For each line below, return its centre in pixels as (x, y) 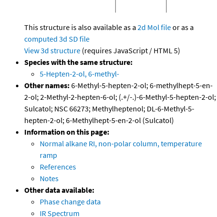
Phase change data (70, 202)
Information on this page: (67, 132)
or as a (182, 27)
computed (41, 39)
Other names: (47, 85)
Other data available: (59, 190)
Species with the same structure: (78, 62)
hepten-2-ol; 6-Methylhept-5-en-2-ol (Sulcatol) (99, 120)
